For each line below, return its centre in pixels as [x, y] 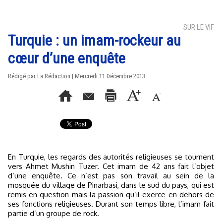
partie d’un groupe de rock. [54, 213]
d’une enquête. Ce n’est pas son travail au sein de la [111, 176]
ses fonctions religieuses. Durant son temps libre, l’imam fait [111, 204]
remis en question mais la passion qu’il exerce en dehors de [111, 194]
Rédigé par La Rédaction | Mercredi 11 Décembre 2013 [77, 76]
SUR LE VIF [199, 27]
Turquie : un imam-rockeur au [94, 40]
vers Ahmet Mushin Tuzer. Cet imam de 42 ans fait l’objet [111, 166]
